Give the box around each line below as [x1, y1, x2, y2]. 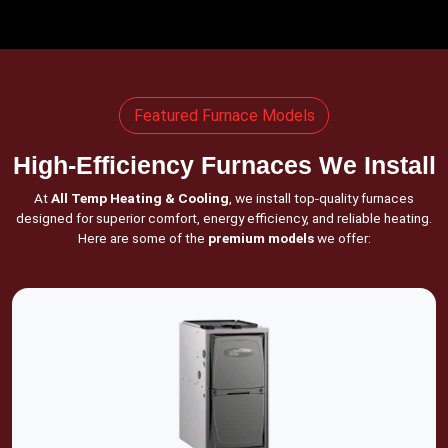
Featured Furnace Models [133, 106, 315, 125]
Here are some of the [77, 230, 208, 246]
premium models [207, 230, 314, 246]
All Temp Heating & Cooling [51, 190, 229, 206]
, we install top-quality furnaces [229, 190, 414, 206]
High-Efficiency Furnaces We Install [12, 151, 436, 179]
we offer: [313, 230, 371, 246]
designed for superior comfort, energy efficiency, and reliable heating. [16, 210, 432, 226]
